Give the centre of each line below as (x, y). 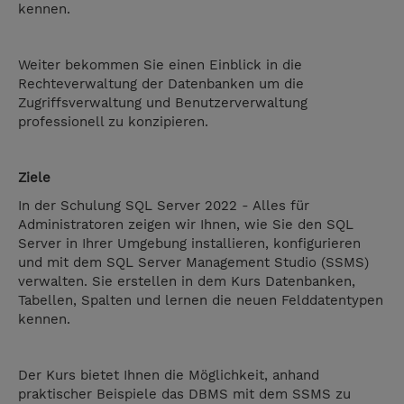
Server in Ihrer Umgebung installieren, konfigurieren (189, 244)
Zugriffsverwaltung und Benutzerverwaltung (163, 103)
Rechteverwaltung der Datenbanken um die (161, 84)
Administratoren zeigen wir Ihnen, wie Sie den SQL (186, 225)
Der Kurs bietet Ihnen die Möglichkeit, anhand (169, 376)
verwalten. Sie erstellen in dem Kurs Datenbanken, (187, 282)
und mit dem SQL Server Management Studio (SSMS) (193, 263)
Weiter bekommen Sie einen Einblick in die (160, 65)
